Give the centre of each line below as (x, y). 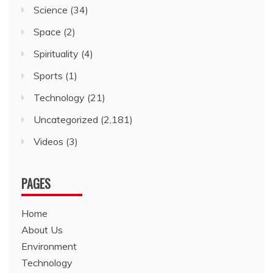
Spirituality (56, 54)
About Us (42, 230)
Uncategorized (66, 119)
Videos (48, 141)
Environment (49, 246)
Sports (48, 76)
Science (51, 10)
